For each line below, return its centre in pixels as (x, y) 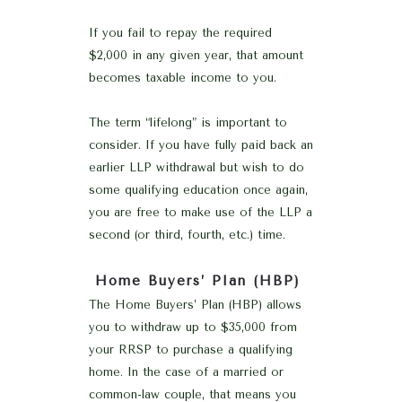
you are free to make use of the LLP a (201, 212)
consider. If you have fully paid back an (201, 144)
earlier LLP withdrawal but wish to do (197, 167)
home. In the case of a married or (186, 371)
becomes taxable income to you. (183, 77)
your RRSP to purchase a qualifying (191, 349)
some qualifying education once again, (198, 189)
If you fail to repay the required (180, 32)
